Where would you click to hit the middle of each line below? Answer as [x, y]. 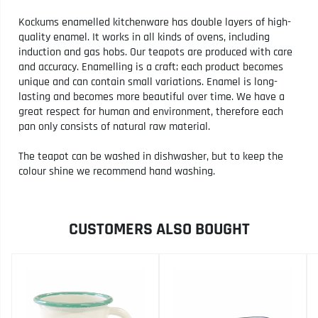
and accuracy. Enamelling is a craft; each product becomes [151, 67]
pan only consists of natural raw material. [114, 126]
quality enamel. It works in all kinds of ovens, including [144, 37]
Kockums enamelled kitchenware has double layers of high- [155, 22]
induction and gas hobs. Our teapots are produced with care [155, 52]
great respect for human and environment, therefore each [151, 111]
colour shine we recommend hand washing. [117, 171]
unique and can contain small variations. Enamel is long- [148, 82]
